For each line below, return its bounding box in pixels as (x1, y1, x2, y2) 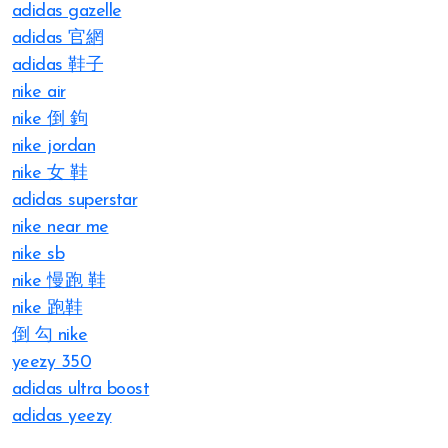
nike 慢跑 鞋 (12, 272, 106, 291)
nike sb (12, 245, 65, 264)
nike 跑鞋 (12, 299, 83, 318)
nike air (12, 83, 66, 102)
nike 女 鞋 (12, 164, 88, 183)
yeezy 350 (12, 353, 92, 372)
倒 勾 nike (12, 326, 88, 345)
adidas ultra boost (12, 380, 150, 399)
